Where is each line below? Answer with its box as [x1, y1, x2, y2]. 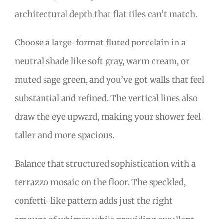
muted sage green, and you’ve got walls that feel [15, 74, 204, 85]
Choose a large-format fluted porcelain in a [15, 37, 186, 48]
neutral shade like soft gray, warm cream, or [15, 55, 190, 66]
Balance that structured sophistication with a [15, 158, 196, 169]
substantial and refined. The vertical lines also [15, 92, 197, 104]
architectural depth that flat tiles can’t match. [15, 8, 197, 20]
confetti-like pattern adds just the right [15, 195, 173, 206]
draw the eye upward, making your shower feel [15, 111, 201, 122]
